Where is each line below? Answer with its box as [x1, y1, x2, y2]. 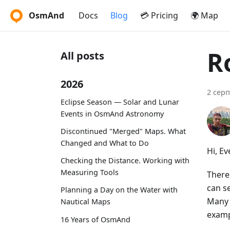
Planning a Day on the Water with [61, 185, 178, 195]
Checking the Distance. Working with [61, 156, 189, 166]
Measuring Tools [61, 167, 119, 178]
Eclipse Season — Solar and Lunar [61, 97, 179, 107]
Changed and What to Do [61, 138, 149, 148]
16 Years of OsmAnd [61, 214, 130, 224]
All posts [61, 49, 104, 63]
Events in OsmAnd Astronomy [61, 108, 164, 119]
